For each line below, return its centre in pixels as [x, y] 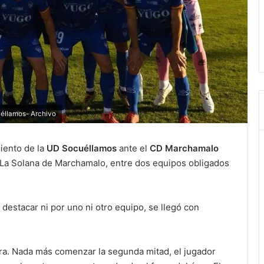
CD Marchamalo [184, 148]
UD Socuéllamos [82, 148]
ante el [133, 148]
